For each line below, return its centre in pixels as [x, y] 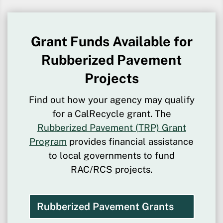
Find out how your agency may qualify [111, 100]
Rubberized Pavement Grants [105, 207]
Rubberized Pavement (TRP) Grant [111, 128]
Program [48, 142]
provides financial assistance [130, 142]
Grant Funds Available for [111, 42]
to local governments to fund [111, 156]
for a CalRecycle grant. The [111, 114]
